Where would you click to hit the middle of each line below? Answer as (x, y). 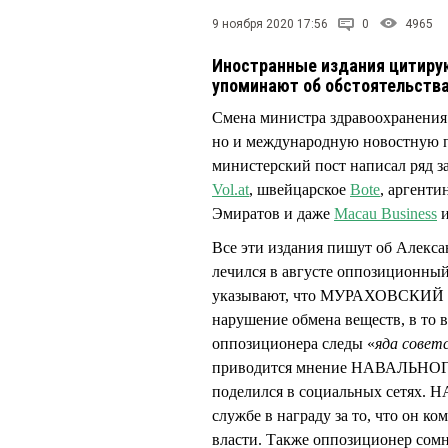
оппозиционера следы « (293, 344)
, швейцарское (299, 189)
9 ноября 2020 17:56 (270, 24)
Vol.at (230, 189)
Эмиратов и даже (273, 213)
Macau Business (385, 213)
